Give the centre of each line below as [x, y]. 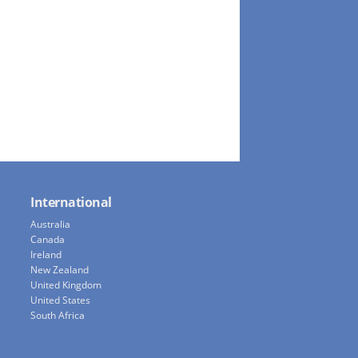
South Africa [58, 316]
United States [60, 300]
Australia [50, 225]
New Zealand [60, 270]
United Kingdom [66, 285]
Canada [48, 240]
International [71, 203]
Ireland [46, 255]
